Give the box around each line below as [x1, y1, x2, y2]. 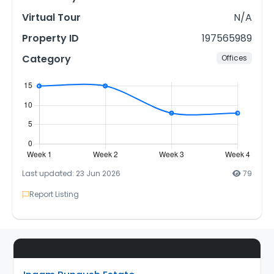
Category [22, 52, 71, 67]
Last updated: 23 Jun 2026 [22, 168, 120, 179]
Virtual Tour [22, 10, 81, 25]
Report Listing [29, 189, 79, 200]
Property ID [22, 31, 79, 46]
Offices [221, 53, 248, 64]
